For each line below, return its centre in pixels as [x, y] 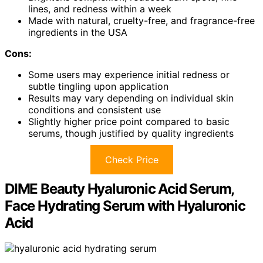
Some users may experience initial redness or [129, 74]
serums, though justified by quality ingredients [131, 133]
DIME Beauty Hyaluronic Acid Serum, [119, 188]
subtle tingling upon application [98, 86]
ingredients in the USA [78, 32]
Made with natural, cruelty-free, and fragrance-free [141, 20]
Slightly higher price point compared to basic [129, 121]
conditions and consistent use [95, 109]
